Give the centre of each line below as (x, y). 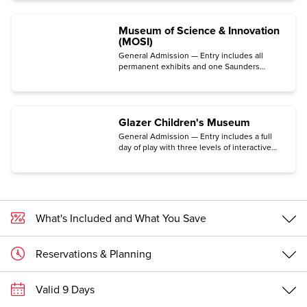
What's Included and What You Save (121, 218)
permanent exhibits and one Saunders (189, 67)
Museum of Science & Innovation (199, 31)
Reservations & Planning (94, 254)
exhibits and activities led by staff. (181, 159)
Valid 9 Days (65, 290)
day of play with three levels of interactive (195, 148)
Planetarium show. (152, 78)
